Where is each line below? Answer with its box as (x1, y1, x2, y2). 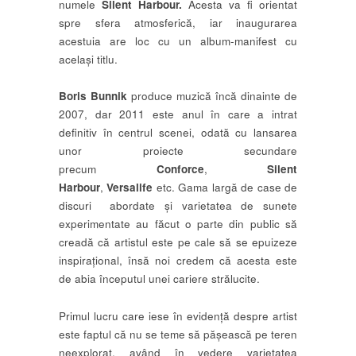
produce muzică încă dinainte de (127, 88, 297, 104)
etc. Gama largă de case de (153, 180, 298, 195)
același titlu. (59, 51, 121, 67)
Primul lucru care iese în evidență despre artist (59, 308, 297, 323)
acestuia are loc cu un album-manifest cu (59, 33, 297, 48)
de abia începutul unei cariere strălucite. (59, 271, 260, 287)
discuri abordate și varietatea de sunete (59, 198, 297, 214)
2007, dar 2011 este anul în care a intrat (59, 106, 297, 122)
